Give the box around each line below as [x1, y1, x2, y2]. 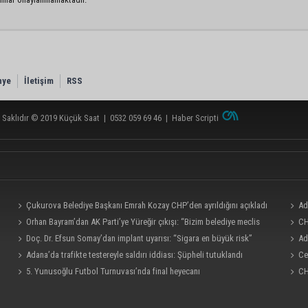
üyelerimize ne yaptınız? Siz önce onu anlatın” [14, 232, 174, 243]
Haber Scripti [172, 112, 219, 123]
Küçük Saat [59, 112, 100, 123]
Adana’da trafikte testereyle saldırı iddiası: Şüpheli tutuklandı [26, 249, 243, 260]
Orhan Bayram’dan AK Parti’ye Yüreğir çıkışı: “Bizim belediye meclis [26, 216, 261, 227]
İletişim [24, 75, 54, 86]
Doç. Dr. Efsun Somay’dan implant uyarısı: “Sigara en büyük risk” [26, 232, 253, 243]
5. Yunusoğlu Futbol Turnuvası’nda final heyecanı [26, 265, 201, 276]
